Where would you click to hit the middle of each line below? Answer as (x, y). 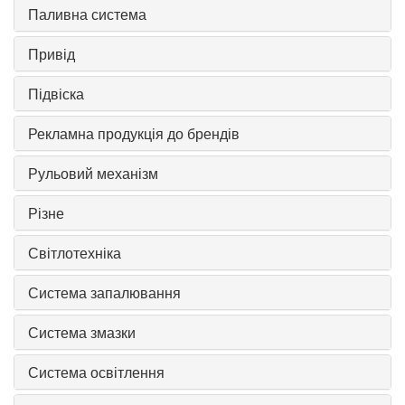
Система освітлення (96, 372)
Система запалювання (104, 293)
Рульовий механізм (93, 174)
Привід (52, 54)
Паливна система (87, 14)
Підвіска (56, 94)
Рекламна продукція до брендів (134, 134)
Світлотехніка (75, 253)
